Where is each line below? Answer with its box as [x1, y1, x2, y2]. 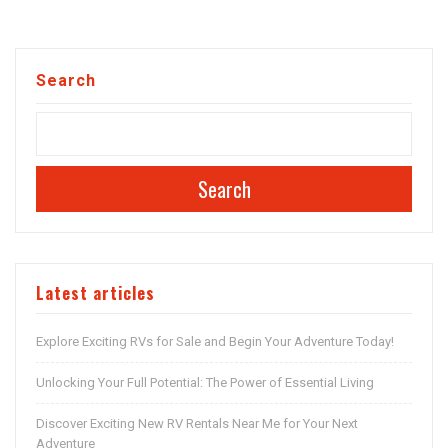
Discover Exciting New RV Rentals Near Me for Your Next [36, 416, 358, 432]
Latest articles [36, 281, 155, 306]
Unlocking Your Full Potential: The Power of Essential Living [36, 375, 374, 391]
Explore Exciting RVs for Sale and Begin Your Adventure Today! [36, 334, 394, 350]
